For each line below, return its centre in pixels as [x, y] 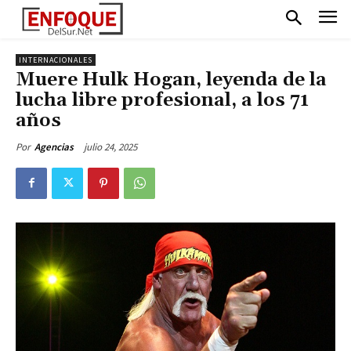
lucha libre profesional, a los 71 [162, 100]
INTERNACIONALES [56, 60]
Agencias [54, 147]
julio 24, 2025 [110, 147]
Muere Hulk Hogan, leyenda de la [171, 80]
